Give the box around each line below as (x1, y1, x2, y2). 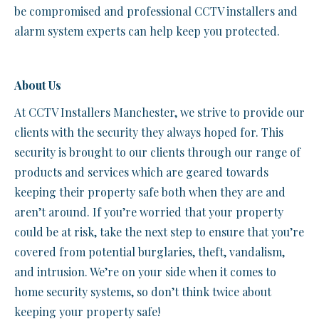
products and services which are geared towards (14, 164, 268, 179)
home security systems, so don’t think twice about (14, 284, 271, 299)
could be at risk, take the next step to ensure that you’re (14, 224, 304, 239)
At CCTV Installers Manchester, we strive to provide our (14, 105, 305, 120)
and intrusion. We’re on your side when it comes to (14, 264, 276, 279)
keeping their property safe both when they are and (14, 184, 286, 199)
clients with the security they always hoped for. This (14, 125, 283, 140)
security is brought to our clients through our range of (14, 145, 300, 159)
